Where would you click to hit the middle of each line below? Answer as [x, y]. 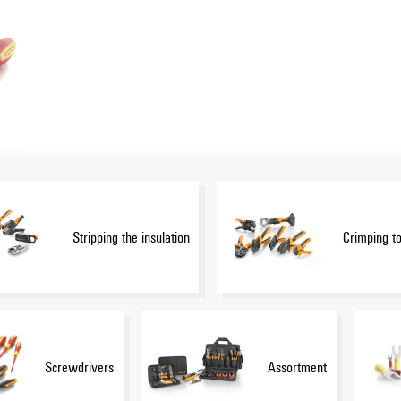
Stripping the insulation [131, 236]
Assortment [298, 366]
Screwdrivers [80, 366]
